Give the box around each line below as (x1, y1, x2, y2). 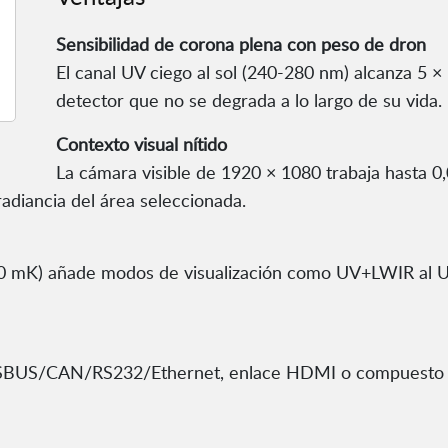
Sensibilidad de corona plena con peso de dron (56, 32, 426, 57)
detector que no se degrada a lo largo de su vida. (56, 88, 442, 113)
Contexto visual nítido (56, 132, 227, 157)
